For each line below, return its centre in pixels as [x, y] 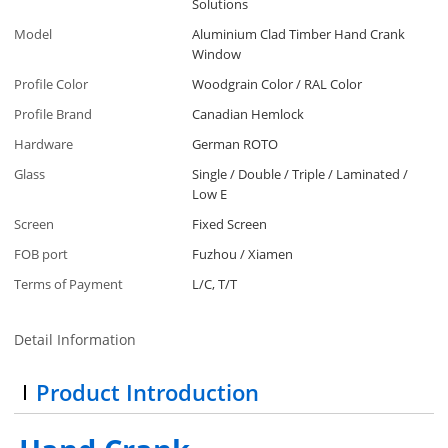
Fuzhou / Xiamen [243, 254]
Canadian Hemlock [248, 114]
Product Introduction [148, 393]
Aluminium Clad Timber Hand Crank [299, 34]
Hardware [44, 144]
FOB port [41, 254]
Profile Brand [53, 114]
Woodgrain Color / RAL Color [277, 84]
